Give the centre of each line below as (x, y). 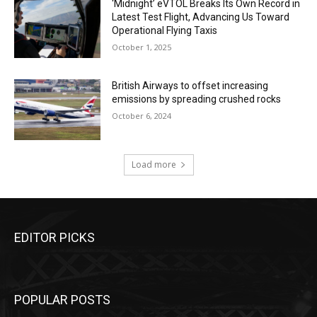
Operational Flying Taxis (165, 31)
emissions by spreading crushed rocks (197, 99)
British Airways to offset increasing (190, 86)
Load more (154, 164)
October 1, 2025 (142, 47)
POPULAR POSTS (62, 299)
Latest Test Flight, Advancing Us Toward (201, 17)
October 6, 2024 (142, 116)
